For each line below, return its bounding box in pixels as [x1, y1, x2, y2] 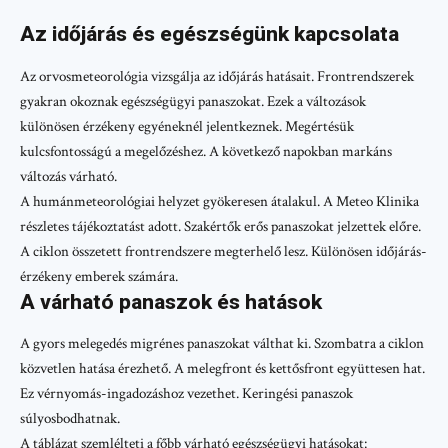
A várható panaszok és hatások [20, 289, 322, 314]
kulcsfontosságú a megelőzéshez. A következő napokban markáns [20, 141, 392, 161]
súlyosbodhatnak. [20, 409, 120, 429]
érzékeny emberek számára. [20, 266, 178, 286]
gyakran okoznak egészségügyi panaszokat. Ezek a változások [20, 91, 366, 111]
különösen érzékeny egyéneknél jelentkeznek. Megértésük [20, 116, 354, 136]
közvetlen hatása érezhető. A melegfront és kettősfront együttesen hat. [20, 359, 425, 379]
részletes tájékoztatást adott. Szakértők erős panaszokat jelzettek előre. [20, 216, 421, 236]
